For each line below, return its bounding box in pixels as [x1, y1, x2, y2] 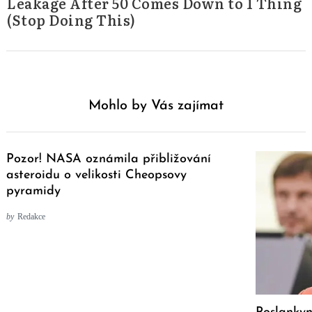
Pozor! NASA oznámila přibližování [6, 152, 211, 166]
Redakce [17, 212, 45, 221]
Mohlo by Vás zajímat [88, 98, 224, 113]
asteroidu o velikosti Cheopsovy [6, 168, 187, 182]
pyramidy [6, 184, 61, 198]
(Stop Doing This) [7, 9, 136, 31]
